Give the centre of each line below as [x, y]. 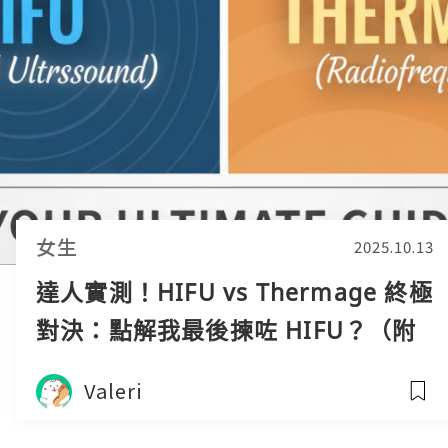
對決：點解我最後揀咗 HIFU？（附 [226, 330]
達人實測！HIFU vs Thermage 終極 [234, 292]
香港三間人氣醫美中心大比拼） [205, 368]
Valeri [113, 390]
